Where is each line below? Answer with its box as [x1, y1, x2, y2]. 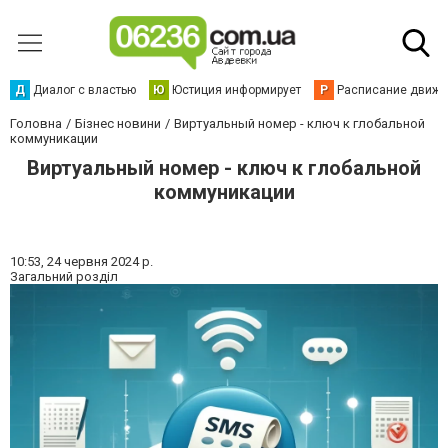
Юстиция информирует [172, 83, 301, 97]
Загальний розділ [10, 269, 118, 284]
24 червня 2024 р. [47, 254, 153, 269]
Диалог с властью [33, 83, 136, 97]
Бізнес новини [75, 116, 161, 131]
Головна [10, 116, 62, 131]
